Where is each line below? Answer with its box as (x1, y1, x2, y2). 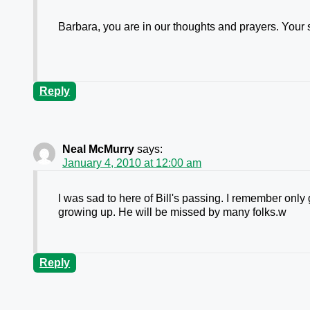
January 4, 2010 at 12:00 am (62, 157, 202, 170)
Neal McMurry (62, 143, 135, 156)
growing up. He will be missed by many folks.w (58, 206, 287, 219)
